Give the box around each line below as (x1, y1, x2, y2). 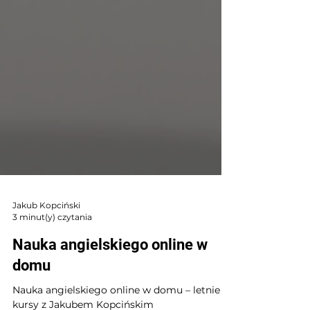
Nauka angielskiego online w (12, 261, 208, 278)
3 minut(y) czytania (12, 237, 92, 247)
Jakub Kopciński (12, 225, 80, 235)
